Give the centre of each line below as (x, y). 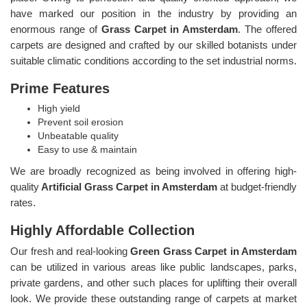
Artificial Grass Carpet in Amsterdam (130, 186)
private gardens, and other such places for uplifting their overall (153, 282)
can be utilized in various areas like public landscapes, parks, (153, 267)
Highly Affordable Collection (102, 230)
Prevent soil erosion (81, 122)
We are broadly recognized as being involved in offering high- (153, 171)
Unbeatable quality (78, 135)
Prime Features (60, 88)
